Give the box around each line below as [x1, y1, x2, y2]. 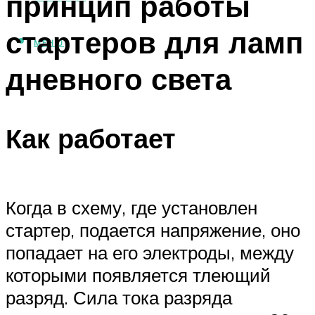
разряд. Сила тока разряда [6, 285, 232, 309]
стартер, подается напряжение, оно [6, 218, 300, 241]
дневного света [6, 60, 231, 97]
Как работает [6, 121, 176, 156]
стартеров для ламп [6, 23, 303, 60]
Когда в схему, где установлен [6, 195, 257, 219]
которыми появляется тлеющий [6, 263, 271, 286]
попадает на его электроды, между [6, 240, 294, 264]
